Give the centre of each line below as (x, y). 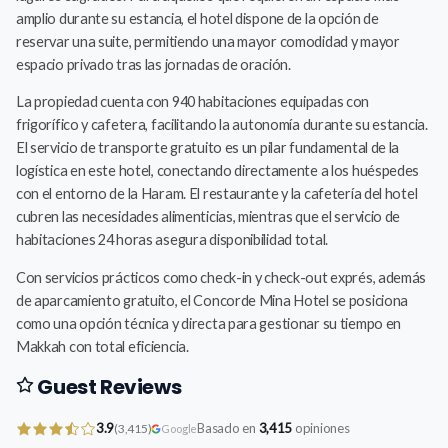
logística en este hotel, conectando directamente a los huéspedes (217, 171)
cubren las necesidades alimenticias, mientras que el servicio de (208, 217)
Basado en (228, 428)
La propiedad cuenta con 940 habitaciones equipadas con (192, 102)
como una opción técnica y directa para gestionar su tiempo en (208, 323)
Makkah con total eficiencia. (102, 346)
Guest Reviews (107, 387)
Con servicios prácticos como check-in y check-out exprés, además (221, 277)
